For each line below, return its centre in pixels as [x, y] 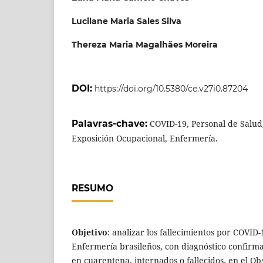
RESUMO [92, 188]
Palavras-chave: [111, 124]
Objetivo [90, 232]
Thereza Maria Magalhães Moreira [145, 45]
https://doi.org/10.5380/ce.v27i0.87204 [171, 89]
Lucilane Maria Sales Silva [127, 21]
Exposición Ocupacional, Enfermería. [145, 139]
